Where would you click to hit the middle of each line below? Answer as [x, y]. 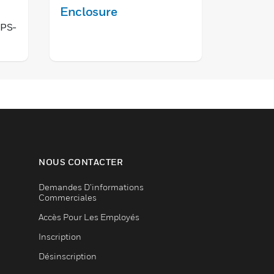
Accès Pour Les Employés [89, 217]
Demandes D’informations [91, 187]
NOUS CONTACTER [81, 162]
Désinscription [68, 256]
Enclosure [89, 12]
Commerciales [68, 197]
